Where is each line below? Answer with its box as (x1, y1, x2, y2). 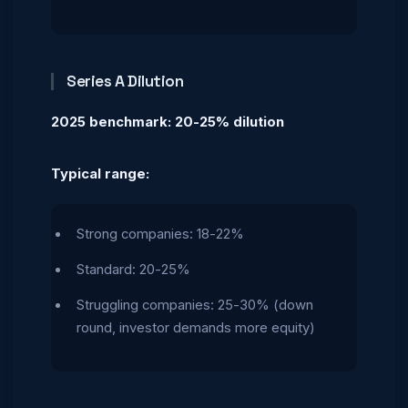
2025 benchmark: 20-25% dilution (51, 114, 284, 130)
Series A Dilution (66, 71, 184, 91)
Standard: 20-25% (76, 260, 190, 278)
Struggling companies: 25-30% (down (76, 296, 313, 313)
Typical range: (51, 166, 149, 182)
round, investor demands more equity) (76, 319, 315, 336)
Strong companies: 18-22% (76, 225, 244, 242)
